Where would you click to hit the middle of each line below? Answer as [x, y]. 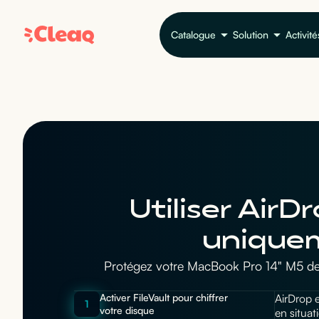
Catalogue [193, 35]
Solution [251, 35]
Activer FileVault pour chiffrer [164, 298]
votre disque [127, 310]
